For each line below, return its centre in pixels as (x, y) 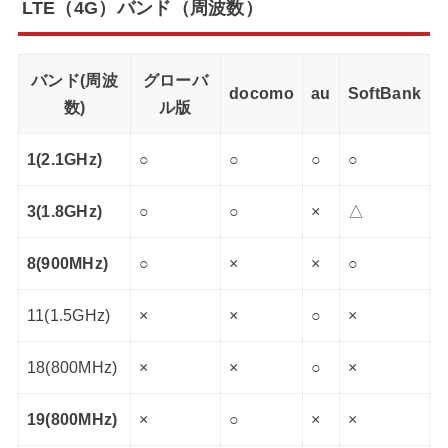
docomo (261, 93)
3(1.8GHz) (64, 211)
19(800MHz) (72, 419)
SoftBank (384, 93)
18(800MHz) (72, 367)
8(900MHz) (67, 263)
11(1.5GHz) (68, 315)
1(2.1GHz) (64, 159)
